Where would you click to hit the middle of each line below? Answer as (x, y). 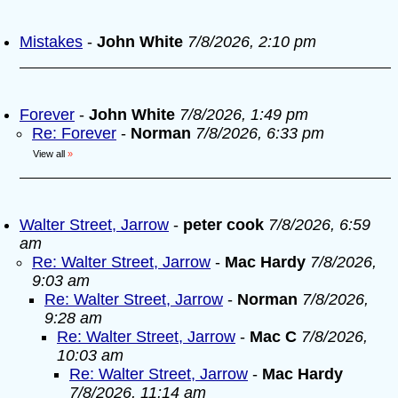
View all (49, 154)
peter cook (223, 225)
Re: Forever (74, 133)
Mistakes (51, 42)
